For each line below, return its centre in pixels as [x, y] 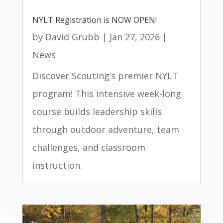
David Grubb [72, 37]
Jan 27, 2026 [134, 37]
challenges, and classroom [89, 148]
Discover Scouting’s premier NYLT [105, 76]
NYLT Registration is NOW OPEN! [94, 20]
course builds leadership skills [97, 112]
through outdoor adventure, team [106, 130]
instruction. [57, 166]
